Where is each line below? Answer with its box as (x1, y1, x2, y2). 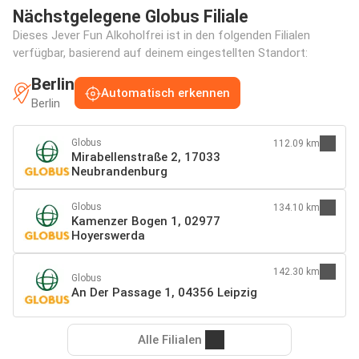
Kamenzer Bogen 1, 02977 (71, 213, 220, 228)
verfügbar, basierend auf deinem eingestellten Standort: (13, 45, 308, 60)
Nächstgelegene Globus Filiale (13, 6, 248, 26)
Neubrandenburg (71, 163, 167, 179)
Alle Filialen (138, 332, 202, 347)
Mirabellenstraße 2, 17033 (71, 149, 220, 164)
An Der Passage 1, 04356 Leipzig (71, 284, 257, 300)
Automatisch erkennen (101, 86, 230, 100)
